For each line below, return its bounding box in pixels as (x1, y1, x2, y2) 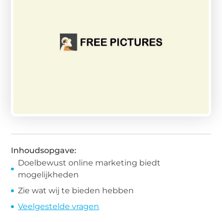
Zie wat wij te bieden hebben (18, 185, 134, 195)
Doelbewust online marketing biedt (18, 158, 161, 167)
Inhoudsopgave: (11, 145, 77, 155)
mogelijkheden (18, 169, 79, 179)
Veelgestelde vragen (18, 201, 100, 211)
